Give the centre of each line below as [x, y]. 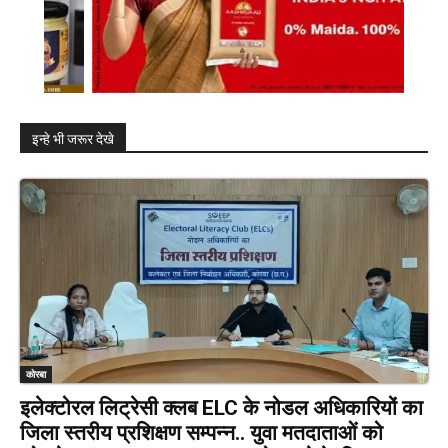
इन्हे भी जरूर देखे [73, 139]
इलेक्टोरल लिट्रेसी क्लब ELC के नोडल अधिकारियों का [221, 408]
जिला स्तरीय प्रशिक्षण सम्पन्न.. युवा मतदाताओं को [201, 433]
